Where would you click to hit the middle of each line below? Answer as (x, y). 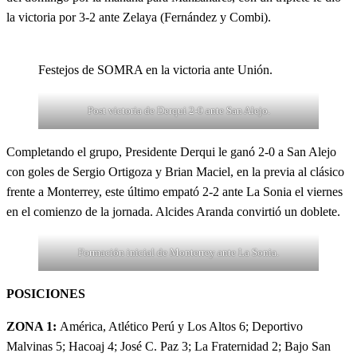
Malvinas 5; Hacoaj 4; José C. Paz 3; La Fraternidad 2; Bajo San (169, 346)
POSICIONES (46, 294)
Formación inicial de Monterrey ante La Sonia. (178, 252)
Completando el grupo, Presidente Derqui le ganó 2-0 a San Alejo (171, 152)
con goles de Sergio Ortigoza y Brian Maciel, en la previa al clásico (175, 172)
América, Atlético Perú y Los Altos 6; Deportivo (181, 326)
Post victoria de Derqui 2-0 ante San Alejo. (178, 110)
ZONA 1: (33, 326)
